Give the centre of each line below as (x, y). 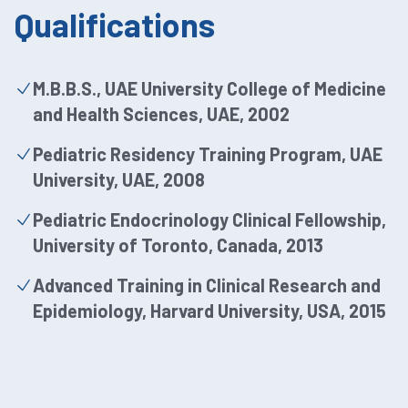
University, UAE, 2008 (119, 180)
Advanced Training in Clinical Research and (207, 286)
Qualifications (115, 25)
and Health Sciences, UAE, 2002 (161, 114)
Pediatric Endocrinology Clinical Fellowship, (209, 220)
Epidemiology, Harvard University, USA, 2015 (209, 311)
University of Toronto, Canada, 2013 (178, 245)
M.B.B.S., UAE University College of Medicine (209, 89)
